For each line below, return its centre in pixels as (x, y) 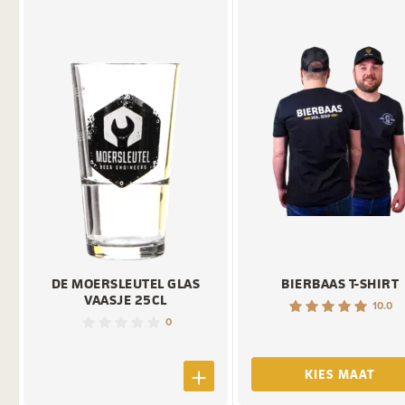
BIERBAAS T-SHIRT (340, 283)
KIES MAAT (340, 373)
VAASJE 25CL (126, 299)
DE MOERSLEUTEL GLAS (126, 283)
